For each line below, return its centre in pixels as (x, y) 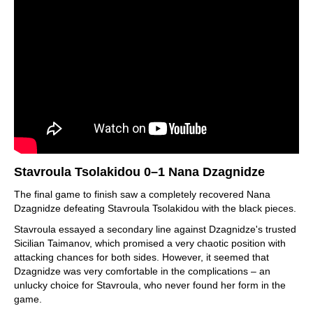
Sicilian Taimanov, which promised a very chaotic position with (150, 243)
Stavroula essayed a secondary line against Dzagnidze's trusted (155, 229)
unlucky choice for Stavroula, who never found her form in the (150, 285)
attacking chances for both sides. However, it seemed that (141, 257)
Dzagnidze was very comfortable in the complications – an (142, 271)
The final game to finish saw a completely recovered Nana (142, 194)
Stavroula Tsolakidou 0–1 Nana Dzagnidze (139, 172)
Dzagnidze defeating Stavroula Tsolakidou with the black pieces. (155, 208)
